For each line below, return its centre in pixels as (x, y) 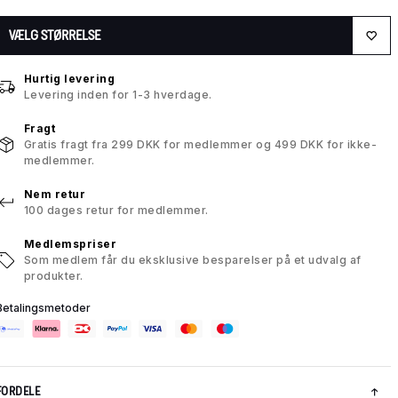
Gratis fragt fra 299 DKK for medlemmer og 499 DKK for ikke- (200, 145)
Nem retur (55, 195)
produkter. (53, 276)
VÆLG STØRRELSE (54, 36)
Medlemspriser (70, 244)
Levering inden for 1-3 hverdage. (118, 95)
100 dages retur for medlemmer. (116, 211)
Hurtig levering (69, 79)
